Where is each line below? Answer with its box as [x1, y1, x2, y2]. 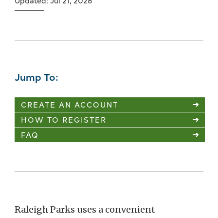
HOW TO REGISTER [21, 114, 107, 125]
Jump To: [15, 70, 58, 84]
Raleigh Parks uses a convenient [15, 204, 155, 216]
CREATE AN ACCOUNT [21, 99, 118, 110]
